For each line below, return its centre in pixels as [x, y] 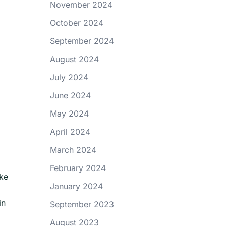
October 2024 [76, 23]
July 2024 [69, 77]
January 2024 [76, 186]
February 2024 [78, 168]
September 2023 [82, 204]
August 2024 [74, 59]
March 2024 [73, 150]
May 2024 [69, 114]
